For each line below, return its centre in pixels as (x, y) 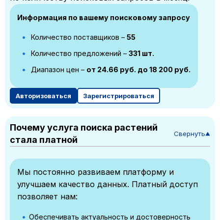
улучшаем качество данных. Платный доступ (108, 184)
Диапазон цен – (58, 70)
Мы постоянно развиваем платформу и (96, 172)
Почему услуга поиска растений (84, 128)
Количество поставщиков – (78, 37)
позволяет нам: (47, 197)
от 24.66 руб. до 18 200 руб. (138, 70)
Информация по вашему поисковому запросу (104, 18)
